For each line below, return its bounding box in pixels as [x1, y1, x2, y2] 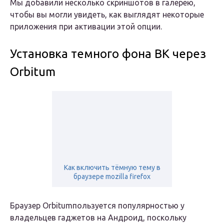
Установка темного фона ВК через [10, 47, 206, 61]
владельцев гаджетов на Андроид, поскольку [10, 213, 186, 222]
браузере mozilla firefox [73, 172, 150, 181]
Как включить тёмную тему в [63, 163, 160, 172]
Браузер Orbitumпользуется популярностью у [10, 201, 184, 210]
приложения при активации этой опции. [10, 22, 162, 31]
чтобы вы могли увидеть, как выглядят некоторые [10, 10, 204, 19]
